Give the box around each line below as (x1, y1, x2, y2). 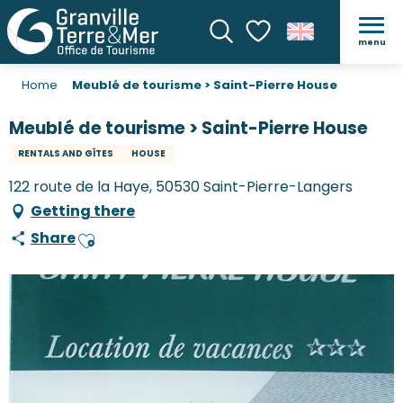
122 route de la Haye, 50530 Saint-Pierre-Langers (9, 176, 353, 198)
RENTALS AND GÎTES (18, 147, 113, 161)
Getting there (31, 201, 135, 222)
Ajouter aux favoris (76, 237, 206, 258)
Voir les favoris (243, 55, 345, 76)
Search (207, 46, 266, 70)
